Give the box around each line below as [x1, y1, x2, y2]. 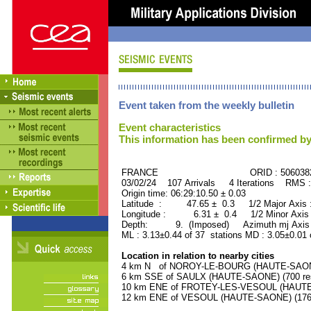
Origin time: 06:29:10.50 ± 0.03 [119, 188, 246, 199]
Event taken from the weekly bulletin [119, 99, 294, 111]
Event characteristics [119, 121, 221, 133]
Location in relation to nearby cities [119, 251, 274, 261]
